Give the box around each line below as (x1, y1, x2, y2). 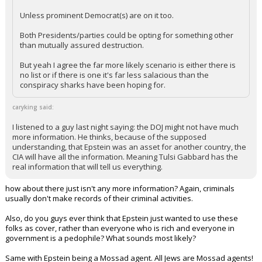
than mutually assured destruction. (20, 60, 144, 70)
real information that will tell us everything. (12, 181, 163, 192)
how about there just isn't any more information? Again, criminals (5, 203, 235, 213)
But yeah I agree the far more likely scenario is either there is (20, 80, 236, 90)
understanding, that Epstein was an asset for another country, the (12, 161, 246, 172)
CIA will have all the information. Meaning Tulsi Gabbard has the (12, 171, 238, 182)
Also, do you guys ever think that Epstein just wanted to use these (5, 233, 238, 243)
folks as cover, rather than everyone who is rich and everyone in (5, 243, 235, 253)
